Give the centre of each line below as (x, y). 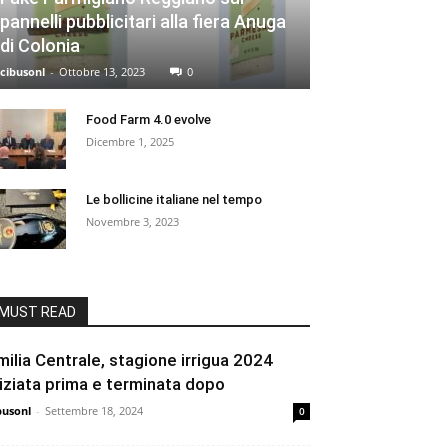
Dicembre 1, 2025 (130, 142)
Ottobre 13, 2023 (102, 72)
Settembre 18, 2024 (94, 411)
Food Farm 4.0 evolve (148, 120)
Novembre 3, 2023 (132, 222)
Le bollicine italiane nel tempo (174, 200)
